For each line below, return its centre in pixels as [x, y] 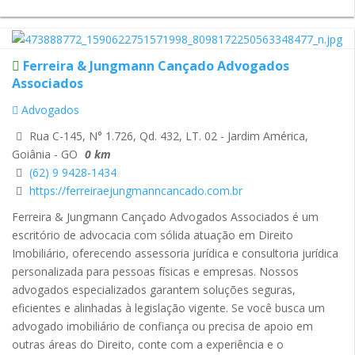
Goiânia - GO [45, 154]
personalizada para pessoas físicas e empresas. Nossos [155, 271]
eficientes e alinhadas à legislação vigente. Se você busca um [168, 307]
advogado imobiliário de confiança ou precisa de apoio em [162, 326]
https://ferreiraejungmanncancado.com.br [136, 190]
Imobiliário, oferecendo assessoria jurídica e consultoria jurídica [175, 253]
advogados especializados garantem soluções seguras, [154, 289]
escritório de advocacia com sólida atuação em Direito [153, 235]
